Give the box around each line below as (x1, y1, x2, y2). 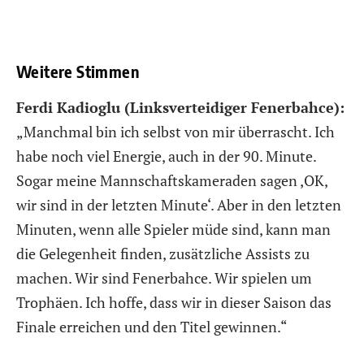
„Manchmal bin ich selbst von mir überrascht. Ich (16, 121, 335, 141)
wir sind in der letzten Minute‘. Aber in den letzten (16, 194, 341, 214)
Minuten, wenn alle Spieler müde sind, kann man (16, 219, 331, 239)
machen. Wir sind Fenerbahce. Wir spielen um (16, 267, 312, 288)
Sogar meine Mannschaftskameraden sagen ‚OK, (16, 170, 327, 190)
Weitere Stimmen (16, 60, 139, 81)
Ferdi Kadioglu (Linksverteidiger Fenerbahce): (16, 97, 344, 117)
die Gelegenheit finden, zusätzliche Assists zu (16, 243, 310, 263)
